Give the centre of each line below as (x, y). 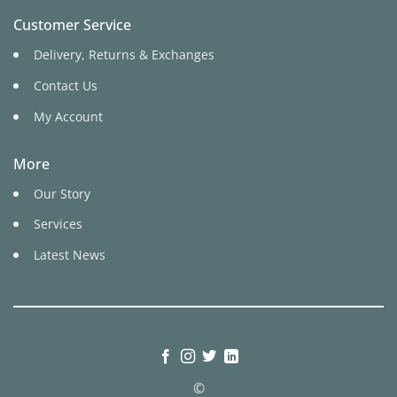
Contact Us (65, 86)
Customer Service (72, 25)
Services (58, 224)
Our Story (62, 193)
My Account (68, 116)
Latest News (69, 254)
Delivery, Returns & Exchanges (124, 55)
